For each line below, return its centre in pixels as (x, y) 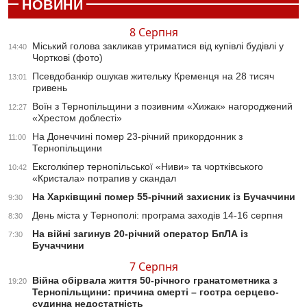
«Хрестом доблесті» (77, 118)
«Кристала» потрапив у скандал (104, 179)
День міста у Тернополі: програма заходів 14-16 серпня (158, 216)
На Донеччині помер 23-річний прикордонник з (137, 137)
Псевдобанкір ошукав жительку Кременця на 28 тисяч (153, 76)
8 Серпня (153, 33)
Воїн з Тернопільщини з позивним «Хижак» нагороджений (162, 107)
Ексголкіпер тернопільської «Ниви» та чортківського (148, 167)
